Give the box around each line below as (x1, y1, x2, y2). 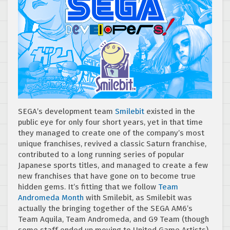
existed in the (144, 107, 195, 117)
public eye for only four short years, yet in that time (18, 118, 203, 127)
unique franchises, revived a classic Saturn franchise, (18, 139, 206, 149)
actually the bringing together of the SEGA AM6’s (18, 204, 193, 214)
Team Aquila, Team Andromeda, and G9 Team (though (18, 215, 209, 224)
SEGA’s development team (18, 107, 115, 117)
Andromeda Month (18, 193, 84, 203)
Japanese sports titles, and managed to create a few (18, 161, 208, 170)
